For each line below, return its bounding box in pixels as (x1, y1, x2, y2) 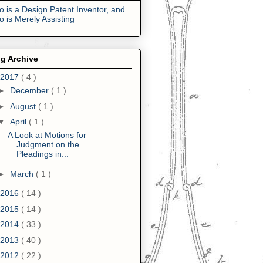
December (9, 86, 51, 96)
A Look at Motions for (7, 130, 86, 140)
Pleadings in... (16, 149, 69, 159)
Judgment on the (16, 140, 79, 150)
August (9, 101, 38, 111)
